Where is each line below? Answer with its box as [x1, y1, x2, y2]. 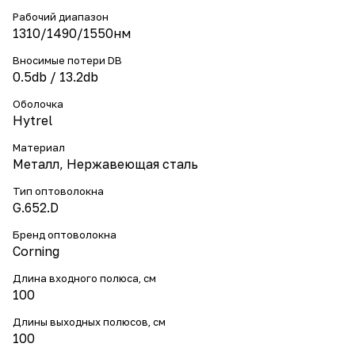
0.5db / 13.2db [13, 69, 98, 85]
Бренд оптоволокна [13, 228, 116, 241]
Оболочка [13, 97, 63, 110]
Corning [13, 243, 59, 259]
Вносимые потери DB [13, 54, 122, 67]
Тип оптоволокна [13, 185, 104, 197]
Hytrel [13, 113, 52, 128]
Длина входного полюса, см [13, 272, 156, 284]
